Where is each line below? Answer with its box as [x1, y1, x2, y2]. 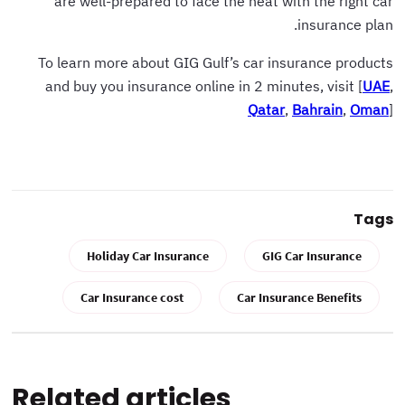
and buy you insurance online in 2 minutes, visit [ [48, 76, 365, 95]
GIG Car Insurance [265, 247, 364, 264]
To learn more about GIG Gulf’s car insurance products [41, 52, 396, 71]
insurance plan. [300, 14, 396, 33]
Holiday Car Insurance [89, 247, 212, 264]
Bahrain [295, 99, 345, 118]
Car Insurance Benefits [240, 288, 364, 306]
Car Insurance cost [83, 288, 186, 306]
